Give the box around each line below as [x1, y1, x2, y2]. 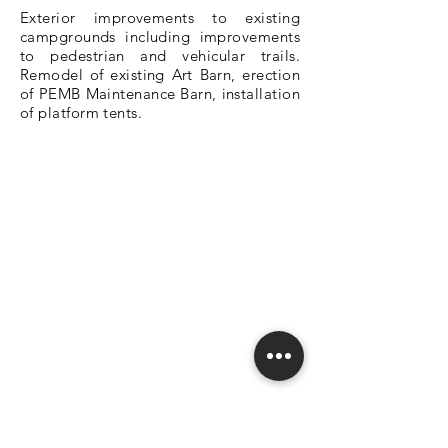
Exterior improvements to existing [20, 8, 300, 27]
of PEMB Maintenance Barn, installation [20, 84, 300, 103]
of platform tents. [20, 103, 143, 122]
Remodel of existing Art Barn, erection [20, 65, 300, 84]
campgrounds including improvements [20, 27, 300, 46]
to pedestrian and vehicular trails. [20, 46, 300, 65]
